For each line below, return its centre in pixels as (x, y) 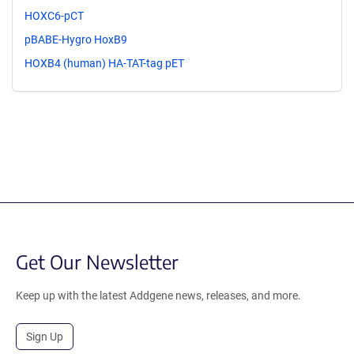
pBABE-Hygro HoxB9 (76, 39)
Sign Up (45, 336)
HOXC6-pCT (54, 16)
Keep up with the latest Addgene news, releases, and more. (158, 295)
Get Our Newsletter (97, 261)
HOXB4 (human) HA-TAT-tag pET (104, 63)
